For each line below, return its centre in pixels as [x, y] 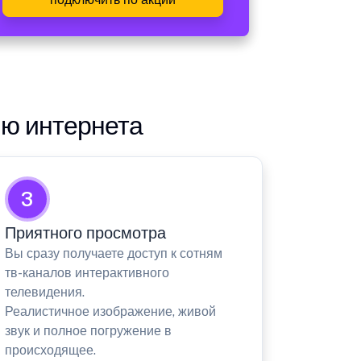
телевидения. [44, 293]
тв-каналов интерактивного [87, 273]
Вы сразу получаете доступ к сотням [113, 254]
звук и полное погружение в [88, 331]
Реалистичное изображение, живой [110, 312]
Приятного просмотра [85, 233]
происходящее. [50, 351]
